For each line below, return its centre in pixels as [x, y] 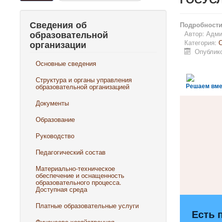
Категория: [201, 42]
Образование [55, 119]
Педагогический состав [71, 152]
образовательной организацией [83, 86]
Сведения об [58, 25]
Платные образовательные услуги [87, 205]
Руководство [55, 136]
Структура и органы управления [84, 80]
